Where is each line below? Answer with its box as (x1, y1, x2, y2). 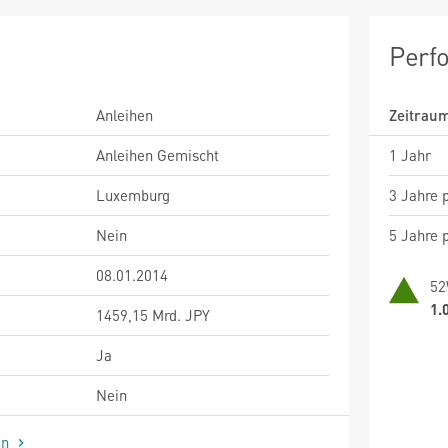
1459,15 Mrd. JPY (96, 304, 210, 325)
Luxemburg (96, 184, 170, 205)
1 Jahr (389, 144, 431, 165)
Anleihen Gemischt (96, 144, 219, 165)
